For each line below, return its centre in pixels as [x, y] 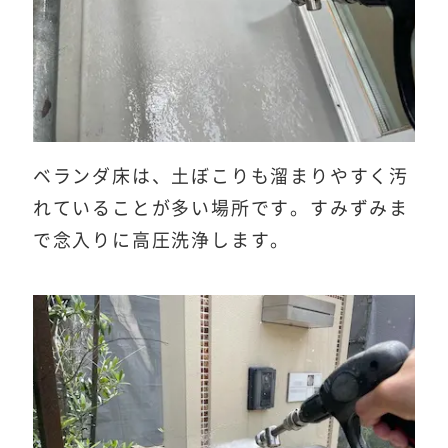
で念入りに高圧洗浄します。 [161, 240]
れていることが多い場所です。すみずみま [220, 208]
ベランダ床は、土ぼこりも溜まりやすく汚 [220, 176]
